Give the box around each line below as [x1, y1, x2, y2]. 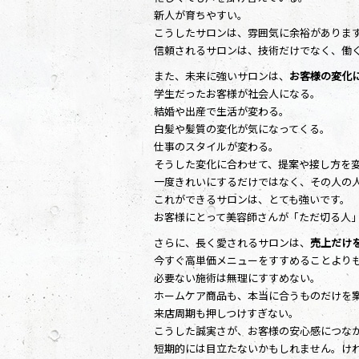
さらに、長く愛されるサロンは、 [154, 235, 310, 251]
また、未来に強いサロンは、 [154, 68, 289, 84]
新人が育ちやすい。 [154, 7, 248, 23]
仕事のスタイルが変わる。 [154, 139, 279, 155]
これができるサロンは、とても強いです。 [154, 192, 350, 208]
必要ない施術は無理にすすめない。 [154, 270, 321, 286]
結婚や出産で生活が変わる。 [154, 103, 289, 119]
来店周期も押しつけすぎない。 [154, 305, 299, 321]
